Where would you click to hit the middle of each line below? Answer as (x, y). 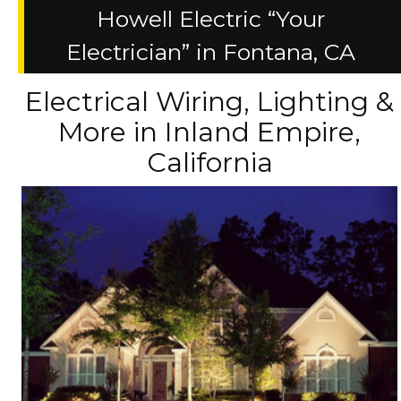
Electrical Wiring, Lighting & (209, 101)
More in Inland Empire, (209, 132)
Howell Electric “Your (210, 18)
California (209, 162)
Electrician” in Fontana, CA (210, 51)
